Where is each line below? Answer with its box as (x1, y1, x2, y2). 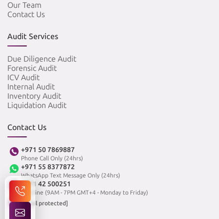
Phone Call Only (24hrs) (21, 155, 83, 162)
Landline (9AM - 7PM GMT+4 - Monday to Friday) (21, 189, 148, 197)
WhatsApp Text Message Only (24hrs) (21, 172, 120, 179)
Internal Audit (7, 82, 55, 92)
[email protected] (21, 199, 68, 207)
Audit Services (7, 32, 58, 42)
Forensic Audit (7, 64, 57, 73)
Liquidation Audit (7, 101, 66, 110)
